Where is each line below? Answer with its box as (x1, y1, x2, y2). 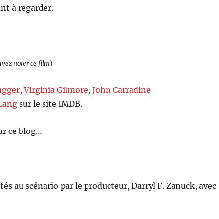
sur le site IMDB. (17, 98, 83, 109)
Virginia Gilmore (24, 85, 88, 95)
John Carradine (92, 85, 151, 95)
